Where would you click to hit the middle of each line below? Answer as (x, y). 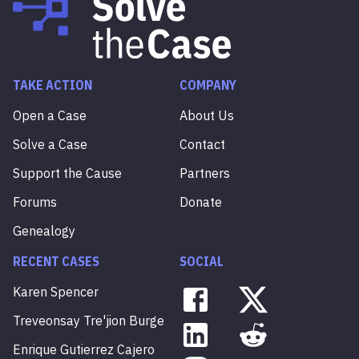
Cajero (136, 349)
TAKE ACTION (52, 85)
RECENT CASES (56, 261)
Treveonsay (46, 321)
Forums (35, 202)
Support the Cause (67, 173)
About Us (207, 115)
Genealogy (44, 231)
